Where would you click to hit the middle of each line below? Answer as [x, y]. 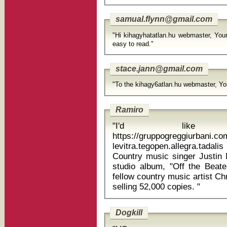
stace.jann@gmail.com [159, 69]
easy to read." [133, 44]
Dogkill [129, 213]
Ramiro [129, 109]
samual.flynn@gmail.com [164, 19]
